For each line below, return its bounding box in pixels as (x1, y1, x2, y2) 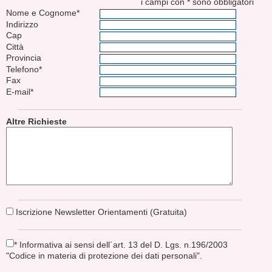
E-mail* (6, 86, 33, 97)
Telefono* (6, 64, 42, 74)
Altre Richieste (6, 117, 67, 127)
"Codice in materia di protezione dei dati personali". (6, 251, 202, 261)
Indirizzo (6, 19, 38, 29)
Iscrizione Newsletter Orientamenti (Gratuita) (13, 207, 187, 217)
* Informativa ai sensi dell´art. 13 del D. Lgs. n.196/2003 (14, 240, 228, 250)
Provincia (6, 53, 41, 63)
